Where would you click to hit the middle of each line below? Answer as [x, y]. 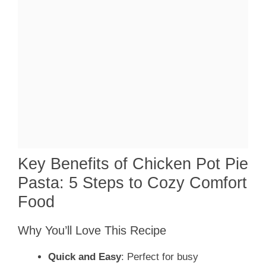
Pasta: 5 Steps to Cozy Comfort [132, 183]
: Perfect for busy [160, 257]
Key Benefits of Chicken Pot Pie [133, 164]
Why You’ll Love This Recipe [92, 231]
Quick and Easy [85, 257]
